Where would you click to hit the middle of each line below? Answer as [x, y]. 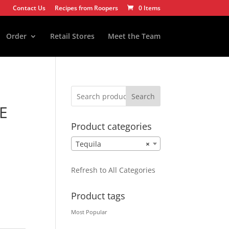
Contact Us [29, 8]
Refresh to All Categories [113, 170]
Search [143, 96]
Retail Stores [72, 36]
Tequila [89, 144]
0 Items [149, 8]
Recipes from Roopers [86, 8]
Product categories [112, 126]
